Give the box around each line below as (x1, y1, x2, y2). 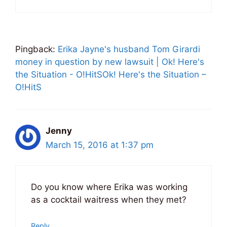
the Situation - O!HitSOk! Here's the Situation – (15, 69, 206, 80)
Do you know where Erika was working (31, 182, 187, 193)
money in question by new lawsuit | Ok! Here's (15, 56, 204, 67)
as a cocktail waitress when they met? (31, 195, 186, 205)
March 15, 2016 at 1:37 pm (46, 139, 154, 150)
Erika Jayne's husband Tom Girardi (58, 44, 200, 54)
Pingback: (15, 44, 58, 54)
